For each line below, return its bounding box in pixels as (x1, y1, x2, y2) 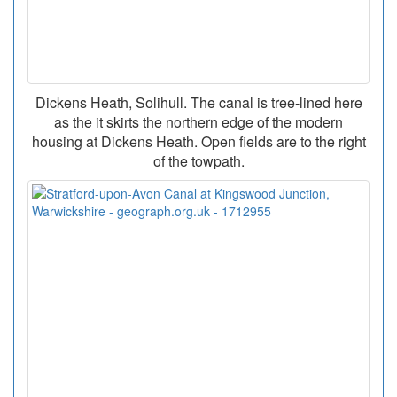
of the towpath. (152, 151, 245, 172)
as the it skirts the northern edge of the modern (54, 112, 343, 133)
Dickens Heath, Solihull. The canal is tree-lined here (35, 92, 362, 113)
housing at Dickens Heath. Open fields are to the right (31, 131, 366, 152)
